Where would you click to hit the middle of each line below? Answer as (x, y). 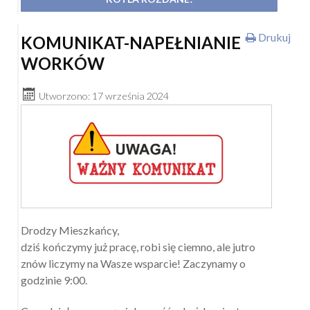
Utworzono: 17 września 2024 (103, 96)
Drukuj (273, 37)
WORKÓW (63, 64)
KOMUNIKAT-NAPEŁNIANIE (131, 43)
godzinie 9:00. (54, 280)
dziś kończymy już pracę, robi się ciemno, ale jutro (138, 247)
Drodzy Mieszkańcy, (72, 230)
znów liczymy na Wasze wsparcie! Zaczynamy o (133, 264)
